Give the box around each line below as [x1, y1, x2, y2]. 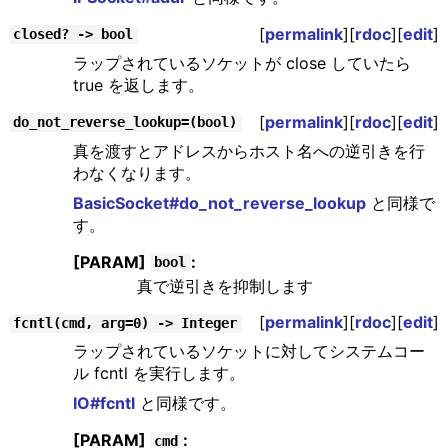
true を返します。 [72, 74, 204, 95]
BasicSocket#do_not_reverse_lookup [72, 192, 366, 213]
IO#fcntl [72, 393, 135, 414]
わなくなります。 [72, 162, 201, 183]
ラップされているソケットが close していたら [72, 52, 411, 73]
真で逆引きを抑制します [136, 276, 313, 297]
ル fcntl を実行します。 [72, 363, 245, 384]
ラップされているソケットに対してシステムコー [72, 341, 425, 362]
